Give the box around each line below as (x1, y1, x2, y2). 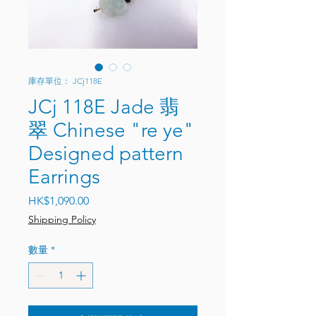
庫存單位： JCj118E (28, 75, 102, 86)
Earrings (28, 165, 100, 188)
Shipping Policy (28, 213, 96, 226)
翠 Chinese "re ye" (28, 119, 194, 142)
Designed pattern (28, 142, 183, 165)
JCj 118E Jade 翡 (28, 95, 179, 119)
